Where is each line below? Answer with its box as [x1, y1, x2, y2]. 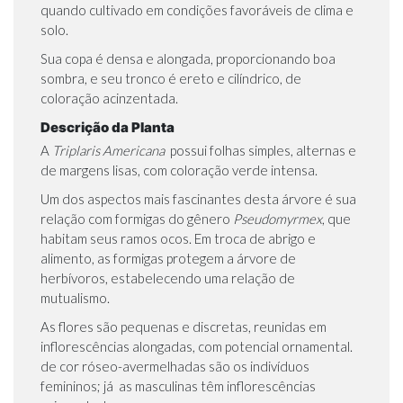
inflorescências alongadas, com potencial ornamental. [40, 338, 353, 355]
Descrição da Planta [40, 119, 175, 137]
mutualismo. [40, 290, 112, 307]
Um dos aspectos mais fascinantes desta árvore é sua [40, 191, 356, 208]
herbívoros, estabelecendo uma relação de [40, 270, 295, 287]
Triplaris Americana [52, 142, 165, 159]
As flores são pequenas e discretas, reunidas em [40, 318, 327, 336]
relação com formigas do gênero [40, 210, 233, 228]
